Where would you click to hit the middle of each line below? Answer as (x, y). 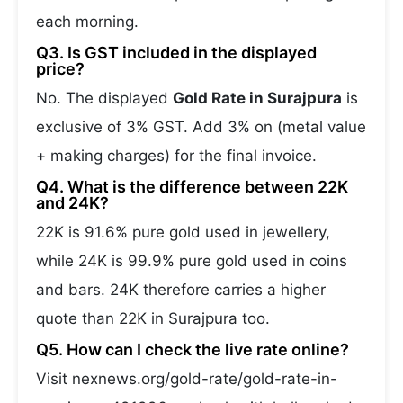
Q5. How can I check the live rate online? (193, 349)
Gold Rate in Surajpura (257, 98)
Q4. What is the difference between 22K (192, 187)
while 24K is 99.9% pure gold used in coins (192, 261)
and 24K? (72, 203)
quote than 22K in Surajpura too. (153, 318)
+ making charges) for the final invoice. (176, 156)
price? (60, 69)
